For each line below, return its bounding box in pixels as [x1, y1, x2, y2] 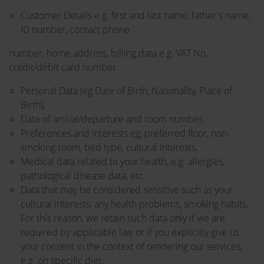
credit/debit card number [9, 61, 116, 74]
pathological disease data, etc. [21, 169, 146, 182]
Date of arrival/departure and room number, [21, 113, 204, 126]
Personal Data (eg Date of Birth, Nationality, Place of [21, 84, 232, 97]
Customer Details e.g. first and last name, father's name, [21, 9, 250, 22]
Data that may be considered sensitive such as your [21, 183, 233, 196]
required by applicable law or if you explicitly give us [21, 226, 239, 239]
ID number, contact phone [21, 23, 130, 36]
